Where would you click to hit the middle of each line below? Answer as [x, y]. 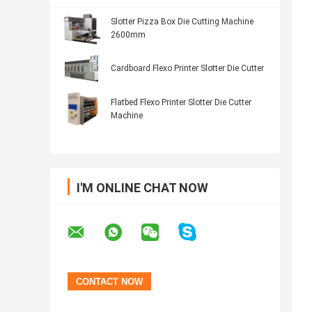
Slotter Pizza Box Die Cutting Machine [182, 22]
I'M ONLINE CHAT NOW [142, 188]
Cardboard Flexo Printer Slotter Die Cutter [187, 69]
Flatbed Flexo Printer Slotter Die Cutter [181, 103]
